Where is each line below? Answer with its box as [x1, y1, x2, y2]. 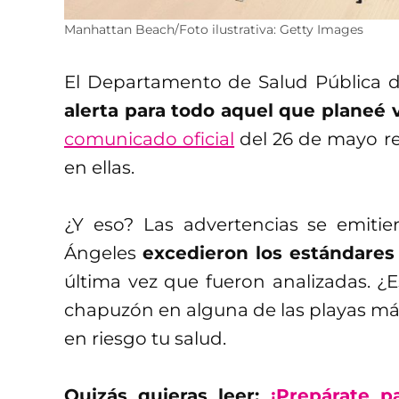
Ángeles [64, 241, 142, 264]
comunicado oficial [64, 127, 235, 150]
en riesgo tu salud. [64, 327, 226, 349]
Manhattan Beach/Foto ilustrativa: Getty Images [64, 20, 363, 37]
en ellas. [64, 156, 134, 178]
